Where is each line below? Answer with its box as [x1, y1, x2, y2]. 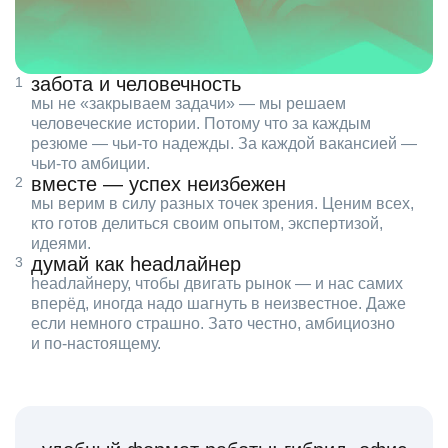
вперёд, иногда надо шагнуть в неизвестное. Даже [31, 295, 406, 313]
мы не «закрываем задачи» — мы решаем [31, 95, 346, 113]
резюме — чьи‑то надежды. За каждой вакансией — [31, 135, 417, 153]
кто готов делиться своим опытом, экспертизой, [31, 215, 383, 233]
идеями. [31, 235, 91, 253]
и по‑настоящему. [31, 335, 161, 353]
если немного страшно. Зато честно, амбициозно [31, 315, 395, 333]
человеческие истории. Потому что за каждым [31, 115, 371, 133]
